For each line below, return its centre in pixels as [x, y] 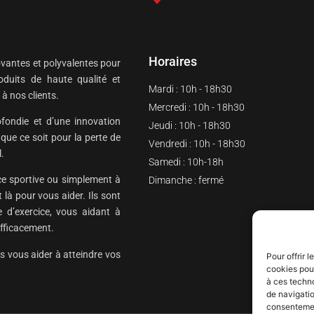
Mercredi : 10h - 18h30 [197, 107]
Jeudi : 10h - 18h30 [190, 125]
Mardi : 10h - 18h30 [190, 89]
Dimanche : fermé [186, 180]
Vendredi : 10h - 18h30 [197, 143]
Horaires [173, 61]
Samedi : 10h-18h [186, 162]
